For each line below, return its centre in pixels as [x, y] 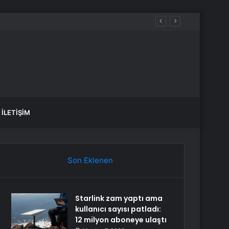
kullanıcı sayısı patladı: [118, 209]
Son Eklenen [90, 160]
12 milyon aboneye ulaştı [121, 220]
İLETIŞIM [16, 112]
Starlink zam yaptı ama [119, 198]
